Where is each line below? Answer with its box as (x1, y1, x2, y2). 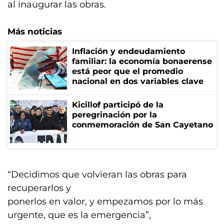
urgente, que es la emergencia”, (7, 209, 151, 220)
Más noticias (7, 26, 62, 36)
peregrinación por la (72, 110, 157, 119)
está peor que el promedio (72, 66, 183, 76)
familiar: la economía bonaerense (72, 56, 212, 66)
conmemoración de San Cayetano (72, 120, 213, 129)
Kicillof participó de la (72, 100, 163, 109)
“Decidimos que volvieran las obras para (7, 169, 187, 180)
